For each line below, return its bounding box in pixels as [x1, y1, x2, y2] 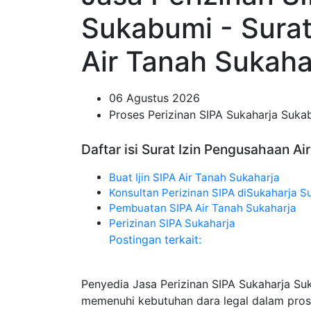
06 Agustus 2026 [109, 91, 200, 105]
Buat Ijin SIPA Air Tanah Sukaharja [109, 171, 280, 184]
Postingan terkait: [109, 233, 201, 246]
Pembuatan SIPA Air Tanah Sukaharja [109, 201, 296, 215]
